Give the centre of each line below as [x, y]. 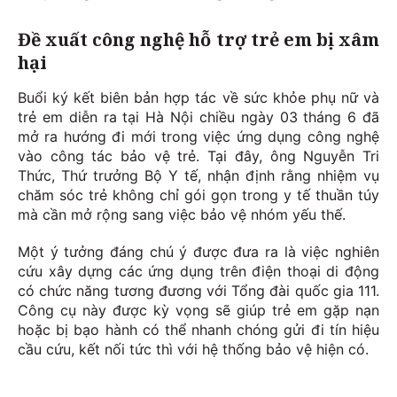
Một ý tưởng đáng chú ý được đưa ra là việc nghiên [198, 252]
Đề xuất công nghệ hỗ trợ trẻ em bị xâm [198, 40]
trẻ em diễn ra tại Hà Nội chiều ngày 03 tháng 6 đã [198, 117]
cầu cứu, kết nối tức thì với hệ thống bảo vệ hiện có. [193, 350]
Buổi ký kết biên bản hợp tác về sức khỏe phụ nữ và [198, 98]
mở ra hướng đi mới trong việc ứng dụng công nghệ [198, 137]
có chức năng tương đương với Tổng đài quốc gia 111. [198, 291]
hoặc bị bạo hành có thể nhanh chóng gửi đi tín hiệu [198, 330]
